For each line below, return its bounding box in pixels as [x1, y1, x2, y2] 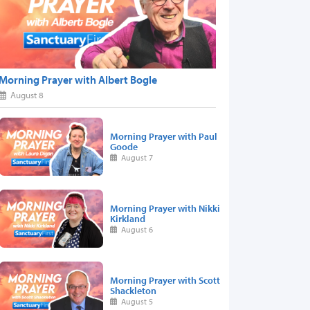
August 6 [117, 224, 154, 235]
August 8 [6, 89, 44, 100]
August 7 [117, 152, 154, 163]
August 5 [117, 295, 154, 307]
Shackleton [110, 283, 156, 297]
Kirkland [110, 211, 145, 225]
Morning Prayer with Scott [110, 273, 220, 286]
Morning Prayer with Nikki [110, 201, 220, 215]
